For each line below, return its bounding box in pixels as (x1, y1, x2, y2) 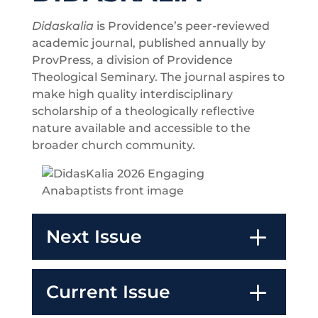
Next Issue (45, 226, 142, 248)
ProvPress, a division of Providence (31, 53, 233, 67)
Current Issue (45, 281, 170, 303)
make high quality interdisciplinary (31, 87, 233, 102)
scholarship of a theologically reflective (31, 104, 255, 119)
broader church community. (31, 138, 195, 153)
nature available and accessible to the (31, 121, 251, 136)
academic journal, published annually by (31, 36, 265, 50)
